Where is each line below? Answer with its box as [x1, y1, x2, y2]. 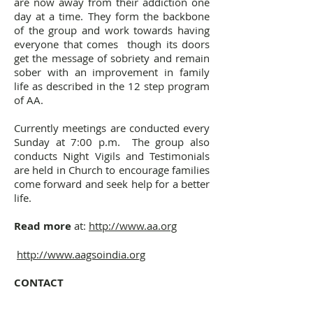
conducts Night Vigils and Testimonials [14, 149, 210, 163]
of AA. [14, 93, 43, 107]
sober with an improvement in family [14, 65, 210, 79]
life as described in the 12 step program [14, 79, 210, 93]
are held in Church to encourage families [14, 163, 210, 177]
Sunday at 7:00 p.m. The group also [14, 135, 210, 149]
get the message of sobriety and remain [14, 51, 210, 65]
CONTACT [14, 275, 64, 290]
